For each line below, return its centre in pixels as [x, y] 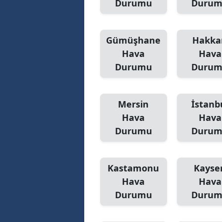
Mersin [134, 104]
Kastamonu [134, 168]
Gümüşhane [134, 40]
